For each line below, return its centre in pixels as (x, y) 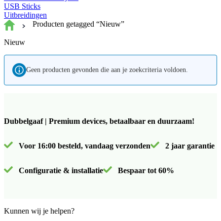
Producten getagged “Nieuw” (78, 24)
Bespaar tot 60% (145, 170)
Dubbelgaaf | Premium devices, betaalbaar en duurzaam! (99, 121)
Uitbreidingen (25, 15)
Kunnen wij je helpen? (39, 211)
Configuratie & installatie (60, 170)
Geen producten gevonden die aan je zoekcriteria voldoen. (107, 70)
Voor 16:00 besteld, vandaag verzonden (84, 146)
